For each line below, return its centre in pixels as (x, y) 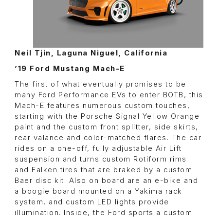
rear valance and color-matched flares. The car (108, 138)
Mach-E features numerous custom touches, (102, 106)
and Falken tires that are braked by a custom (103, 170)
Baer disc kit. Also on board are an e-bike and (106, 181)
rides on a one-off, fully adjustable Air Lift (98, 149)
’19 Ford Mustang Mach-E (70, 69)
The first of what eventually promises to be (100, 84)
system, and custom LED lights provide (92, 202)
